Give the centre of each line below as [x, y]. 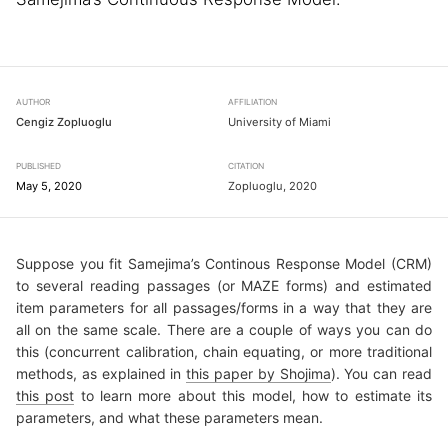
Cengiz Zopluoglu [64, 122]
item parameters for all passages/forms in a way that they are [224, 308]
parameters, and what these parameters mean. [169, 418]
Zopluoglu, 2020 [272, 186]
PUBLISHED [38, 166]
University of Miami [279, 122]
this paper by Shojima [258, 374]
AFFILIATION [252, 102]
